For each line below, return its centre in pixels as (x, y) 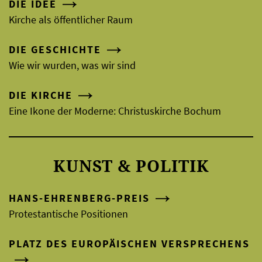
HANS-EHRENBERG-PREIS (79, 198)
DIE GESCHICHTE (55, 50)
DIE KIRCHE (41, 95)
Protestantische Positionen (68, 214)
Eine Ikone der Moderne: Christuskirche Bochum (115, 111)
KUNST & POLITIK (131, 166)
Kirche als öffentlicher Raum (71, 20)
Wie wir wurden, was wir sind (72, 65)
